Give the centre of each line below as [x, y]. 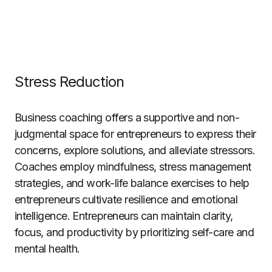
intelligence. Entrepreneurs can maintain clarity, [124, 216]
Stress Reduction [69, 82]
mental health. [47, 249]
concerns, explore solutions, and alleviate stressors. [135, 150]
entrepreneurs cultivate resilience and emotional [126, 199]
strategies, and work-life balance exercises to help [132, 183]
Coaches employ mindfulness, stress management [133, 167]
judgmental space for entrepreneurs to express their [135, 134]
